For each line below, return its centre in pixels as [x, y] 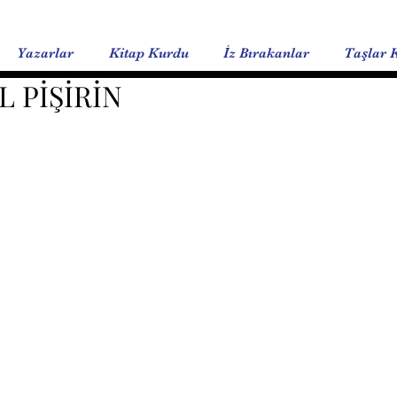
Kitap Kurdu [149, 53]
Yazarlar [45, 53]
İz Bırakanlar [266, 53]
